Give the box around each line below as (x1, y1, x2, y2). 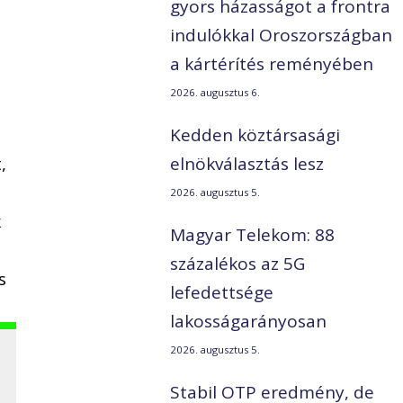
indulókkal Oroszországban (170, 23, 393, 48)
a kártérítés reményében (170, 52, 374, 76)
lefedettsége (170, 281, 274, 305)
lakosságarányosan (170, 309, 327, 334)
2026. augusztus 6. (170, 85, 261, 100)
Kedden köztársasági (170, 123, 341, 148)
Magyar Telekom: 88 (170, 223, 336, 247)
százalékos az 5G (170, 252, 306, 276)
